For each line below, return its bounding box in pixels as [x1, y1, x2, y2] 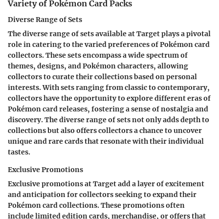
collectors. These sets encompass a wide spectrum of [8, 50, 188, 60]
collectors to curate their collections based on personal [8, 72, 197, 81]
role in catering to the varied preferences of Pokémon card [8, 40, 210, 49]
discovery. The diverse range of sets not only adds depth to [8, 115, 209, 124]
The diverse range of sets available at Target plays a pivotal [8, 29, 211, 38]
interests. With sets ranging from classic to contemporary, [8, 83, 210, 92]
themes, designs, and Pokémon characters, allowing [8, 61, 188, 70]
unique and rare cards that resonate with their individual [8, 136, 204, 146]
